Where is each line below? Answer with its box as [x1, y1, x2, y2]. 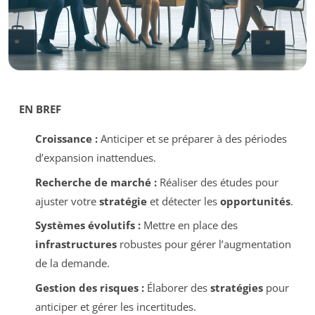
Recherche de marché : [34, 174, 157, 189]
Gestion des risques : [34, 280, 144, 295]
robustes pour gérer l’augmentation [116, 237, 291, 251]
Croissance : [34, 131, 98, 146]
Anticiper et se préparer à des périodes [97, 131, 287, 146]
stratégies [210, 280, 263, 295]
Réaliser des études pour [156, 174, 278, 189]
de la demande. [34, 256, 110, 270]
